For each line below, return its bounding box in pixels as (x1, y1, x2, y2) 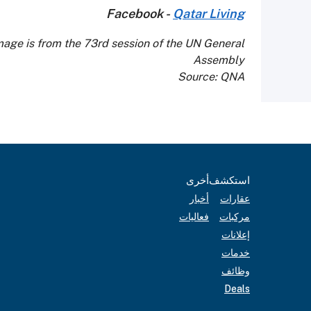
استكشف (209, 174, 250, 186)
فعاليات (179, 211, 209, 222)
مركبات (219, 211, 250, 222)
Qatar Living (173, 6, 244, 21)
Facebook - (106, 6, 173, 21)
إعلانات (221, 229, 250, 240)
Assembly (193, 53, 244, 67)
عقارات (220, 193, 250, 204)
